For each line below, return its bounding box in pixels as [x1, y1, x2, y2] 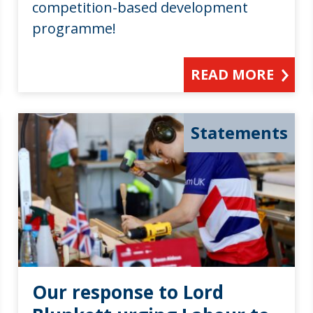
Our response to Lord [32, 279, 224, 305]
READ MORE [190, 64, 274, 84]
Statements [190, 120, 288, 144]
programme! [32, 18, 124, 38]
